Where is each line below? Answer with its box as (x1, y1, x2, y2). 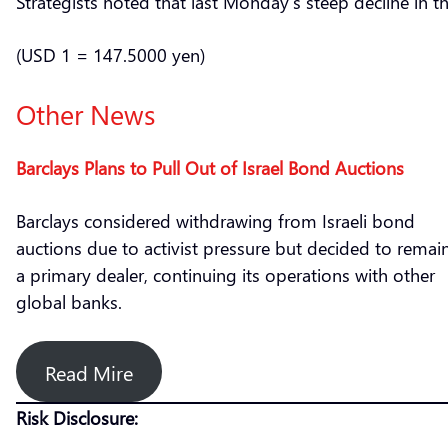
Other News (16, 95, 155, 132)
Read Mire (44, 357, 133, 386)
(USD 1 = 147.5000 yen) (16, 42, 210, 67)
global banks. (16, 289, 127, 314)
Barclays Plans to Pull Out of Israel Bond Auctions (16, 155, 404, 180)
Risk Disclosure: (16, 405, 153, 430)
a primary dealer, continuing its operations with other (16, 262, 435, 287)
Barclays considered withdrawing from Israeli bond (16, 208, 415, 233)
